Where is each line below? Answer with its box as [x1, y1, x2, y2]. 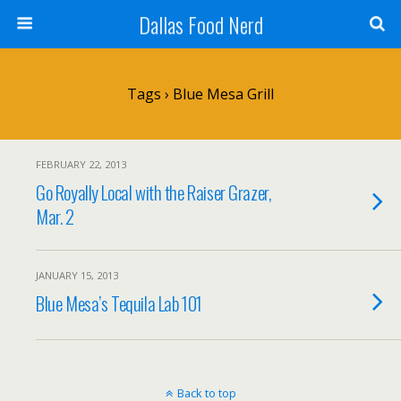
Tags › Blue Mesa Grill [127, 84, 274, 104]
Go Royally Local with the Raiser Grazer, [36, 178, 271, 206]
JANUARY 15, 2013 [36, 269, 118, 282]
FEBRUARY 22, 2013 [36, 158, 126, 171]
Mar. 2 [36, 202, 74, 230]
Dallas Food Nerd [138, 8, 263, 40]
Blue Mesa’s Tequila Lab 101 [36, 289, 202, 317]
